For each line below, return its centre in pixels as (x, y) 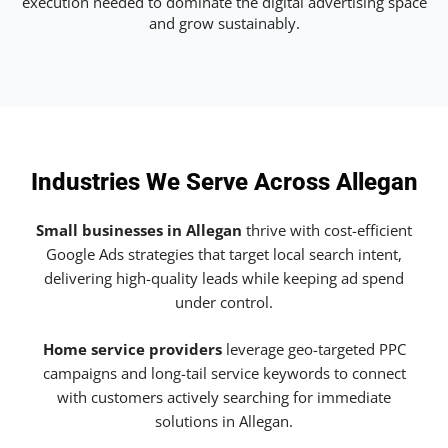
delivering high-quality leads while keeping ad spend (224, 278)
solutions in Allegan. (224, 421)
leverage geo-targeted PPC (313, 349)
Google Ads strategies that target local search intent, (224, 254)
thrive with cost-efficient (327, 230)
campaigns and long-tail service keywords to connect (224, 373)
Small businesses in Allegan (139, 230)
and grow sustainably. (224, 22)
